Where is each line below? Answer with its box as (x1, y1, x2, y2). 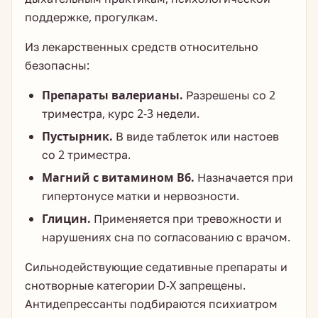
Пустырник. (42, 128, 113, 144)
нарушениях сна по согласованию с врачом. (42, 229, 290, 245)
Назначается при (194, 170, 293, 185)
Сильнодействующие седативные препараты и (25, 259, 287, 275)
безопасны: (25, 57, 89, 73)
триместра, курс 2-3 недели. (42, 106, 199, 121)
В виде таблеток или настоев (113, 128, 279, 144)
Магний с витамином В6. (42, 170, 194, 185)
